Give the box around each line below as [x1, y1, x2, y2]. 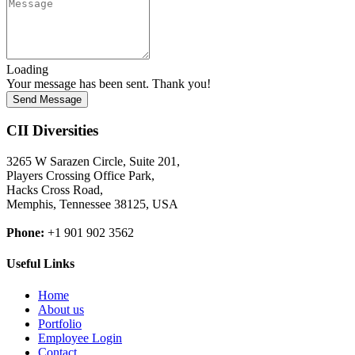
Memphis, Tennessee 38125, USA [6, 197, 178, 211]
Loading [6, 62, 48, 76]
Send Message [13, 93, 82, 105]
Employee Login [38, 330, 122, 345]
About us [38, 302, 84, 316]
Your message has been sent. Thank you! [6, 76, 211, 90]
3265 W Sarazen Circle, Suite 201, [6, 154, 180, 168]
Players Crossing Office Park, [6, 168, 155, 182]
